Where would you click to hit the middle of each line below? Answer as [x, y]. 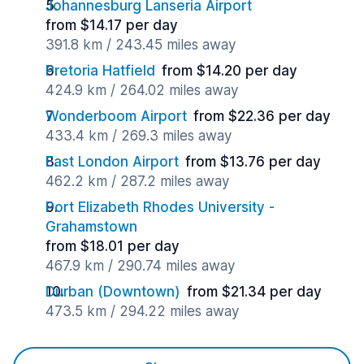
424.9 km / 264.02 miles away [142, 90]
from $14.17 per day [112, 25]
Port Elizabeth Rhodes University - [160, 207]
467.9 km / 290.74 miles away [140, 266]
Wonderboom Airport [116, 116]
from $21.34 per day [254, 292]
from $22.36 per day [262, 116]
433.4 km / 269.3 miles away [139, 136]
